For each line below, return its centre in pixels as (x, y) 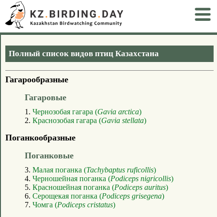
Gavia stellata (123, 120)
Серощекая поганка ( (67, 196)
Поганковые (49, 155)
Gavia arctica (118, 111)
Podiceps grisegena (132, 196)
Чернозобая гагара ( (65, 111)
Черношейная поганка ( (71, 178)
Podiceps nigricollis (141, 178)
